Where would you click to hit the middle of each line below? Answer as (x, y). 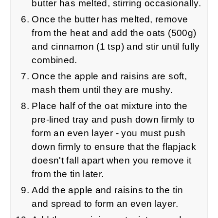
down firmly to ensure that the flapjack (114, 146)
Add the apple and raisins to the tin (108, 190)
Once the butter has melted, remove (110, 19)
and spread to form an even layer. (105, 203)
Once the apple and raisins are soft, (109, 76)
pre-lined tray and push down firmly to (113, 119)
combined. (54, 60)
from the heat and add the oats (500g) (114, 33)
